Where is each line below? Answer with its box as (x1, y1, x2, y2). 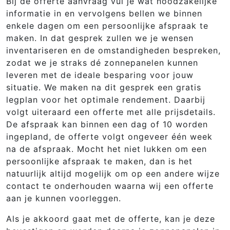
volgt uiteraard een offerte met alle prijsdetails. (6, 107, 216, 117)
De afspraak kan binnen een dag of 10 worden (6, 119, 208, 129)
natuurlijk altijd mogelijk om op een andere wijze (6, 168, 220, 179)
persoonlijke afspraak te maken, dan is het (6, 156, 193, 166)
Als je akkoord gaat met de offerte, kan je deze (6, 214, 215, 224)
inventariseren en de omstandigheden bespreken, (6, 45, 221, 55)
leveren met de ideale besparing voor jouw (6, 70, 194, 80)
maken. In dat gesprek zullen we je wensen (6, 33, 194, 43)
